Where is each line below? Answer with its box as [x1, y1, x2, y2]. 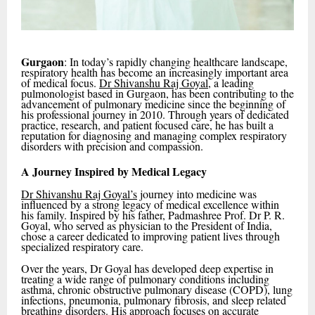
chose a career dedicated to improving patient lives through [21, 228, 280, 243]
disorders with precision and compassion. [21, 139, 203, 154]
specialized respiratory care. [21, 238, 143, 254]
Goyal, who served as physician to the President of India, [21, 217, 272, 233]
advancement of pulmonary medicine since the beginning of [21, 96, 285, 112]
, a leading [208, 75, 254, 91]
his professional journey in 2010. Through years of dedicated [21, 107, 289, 122]
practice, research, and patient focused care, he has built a [21, 117, 274, 133]
